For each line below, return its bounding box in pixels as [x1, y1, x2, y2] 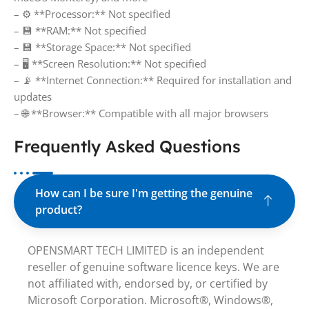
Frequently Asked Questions [14, 135, 241, 157]
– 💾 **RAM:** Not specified [14, 23, 146, 37]
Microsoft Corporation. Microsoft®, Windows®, [28, 292, 273, 308]
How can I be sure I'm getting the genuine [35, 185, 252, 201]
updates [14, 89, 52, 103]
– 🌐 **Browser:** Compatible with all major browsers [14, 106, 268, 120]
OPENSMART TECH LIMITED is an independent [28, 242, 264, 258]
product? [35, 201, 82, 217]
